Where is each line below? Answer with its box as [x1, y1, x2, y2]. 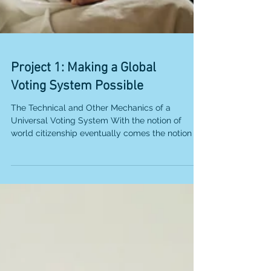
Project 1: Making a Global [11, 91, 156, 108]
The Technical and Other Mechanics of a [11, 134, 171, 144]
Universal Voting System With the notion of [11, 147, 181, 157]
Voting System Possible [11, 109, 143, 126]
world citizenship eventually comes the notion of [11, 160, 202, 169]
